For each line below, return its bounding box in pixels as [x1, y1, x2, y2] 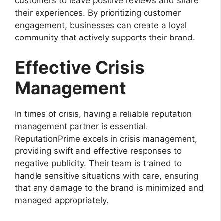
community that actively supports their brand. [15, 33, 195, 43]
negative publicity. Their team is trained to [15, 158, 182, 168]
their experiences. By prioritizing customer [15, 8, 181, 18]
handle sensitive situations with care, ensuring [15, 170, 198, 181]
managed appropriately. [15, 195, 109, 205]
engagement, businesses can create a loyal [15, 20, 187, 31]
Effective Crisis [15, 56, 145, 77]
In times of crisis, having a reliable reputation [15, 109, 192, 119]
